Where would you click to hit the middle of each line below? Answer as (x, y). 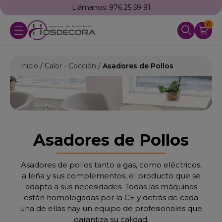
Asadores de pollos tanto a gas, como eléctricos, (111, 165)
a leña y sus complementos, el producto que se (111, 176)
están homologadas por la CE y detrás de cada (111, 197)
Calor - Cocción (70, 66)
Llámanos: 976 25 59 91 (111, 7)
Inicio (29, 66)
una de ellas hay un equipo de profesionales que (111, 208)
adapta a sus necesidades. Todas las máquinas (111, 187)
